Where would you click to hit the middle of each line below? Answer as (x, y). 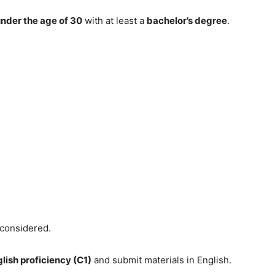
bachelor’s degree (187, 21)
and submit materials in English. (161, 260)
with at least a (114, 21)
